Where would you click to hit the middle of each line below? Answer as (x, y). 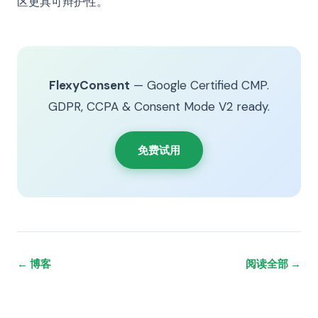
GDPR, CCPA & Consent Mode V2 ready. (159, 106)
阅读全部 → (273, 264)
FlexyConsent (89, 85)
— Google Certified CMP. (199, 85)
